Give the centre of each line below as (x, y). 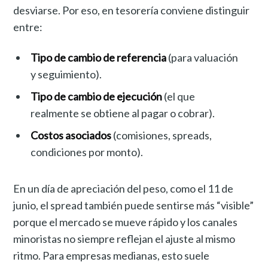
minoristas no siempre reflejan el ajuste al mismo (124, 238)
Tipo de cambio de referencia (99, 58)
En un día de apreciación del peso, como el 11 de (124, 188)
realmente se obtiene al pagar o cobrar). (123, 113)
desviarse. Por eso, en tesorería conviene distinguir (132, 10)
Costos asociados (71, 135)
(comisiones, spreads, (162, 135)
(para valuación (202, 58)
